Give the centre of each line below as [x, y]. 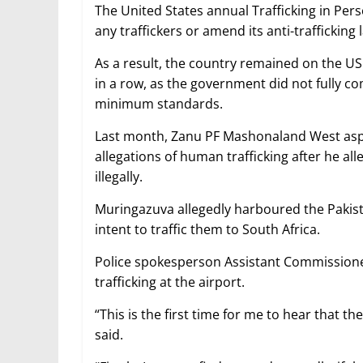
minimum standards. [159, 104]
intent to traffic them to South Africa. [207, 230]
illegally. [119, 177]
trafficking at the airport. [170, 282]
